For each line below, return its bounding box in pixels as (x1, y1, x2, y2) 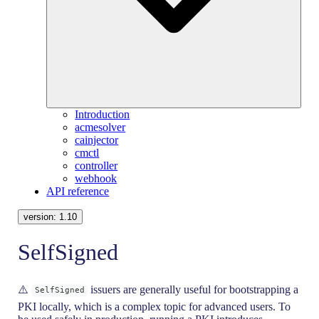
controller (75, 159, 118, 172)
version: (23, 211, 60, 222)
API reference (46, 184, 110, 197)
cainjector (75, 133, 119, 146)
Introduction (75, 108, 130, 120)
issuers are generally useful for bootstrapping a (88, 283, 299, 296)
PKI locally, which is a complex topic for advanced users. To (18, 300, 291, 313)
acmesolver (75, 120, 126, 133)
